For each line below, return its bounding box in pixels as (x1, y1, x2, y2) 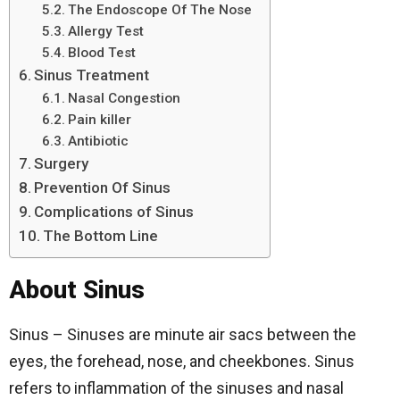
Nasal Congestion (67, 89, 180, 106)
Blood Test (67, 44, 136, 61)
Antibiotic (67, 132, 129, 149)
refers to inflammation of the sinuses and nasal (9, 379, 344, 397)
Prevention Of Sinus (34, 178, 171, 196)
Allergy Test (67, 22, 144, 39)
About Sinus (9, 275, 145, 304)
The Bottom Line (43, 226, 159, 245)
